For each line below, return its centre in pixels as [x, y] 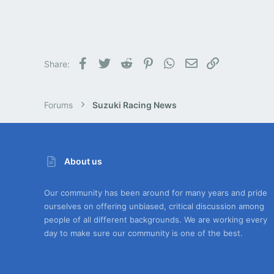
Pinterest [173, 62]
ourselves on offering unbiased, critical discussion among [154, 206]
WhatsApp [198, 62]
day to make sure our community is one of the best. [143, 233]
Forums [58, 105]
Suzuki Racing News [135, 105]
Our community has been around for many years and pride [156, 192]
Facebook [110, 62]
